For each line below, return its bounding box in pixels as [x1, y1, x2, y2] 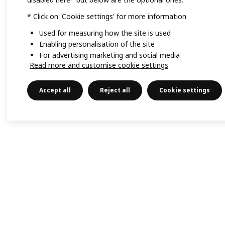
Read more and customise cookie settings [30, 60, 168, 70]
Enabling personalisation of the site [39, 39, 155, 49]
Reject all [100, 86, 130, 94]
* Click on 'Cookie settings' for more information [27, 12, 186, 22]
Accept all [39, 86, 71, 94]
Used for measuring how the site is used [39, 28, 171, 38]
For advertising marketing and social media [39, 50, 180, 60]
